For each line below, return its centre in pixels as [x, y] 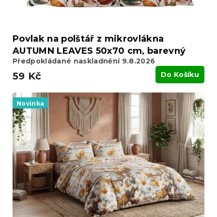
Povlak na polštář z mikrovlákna [88, 39]
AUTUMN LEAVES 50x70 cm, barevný [99, 51]
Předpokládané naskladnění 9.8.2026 [84, 61]
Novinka [31, 103]
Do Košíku [180, 74]
